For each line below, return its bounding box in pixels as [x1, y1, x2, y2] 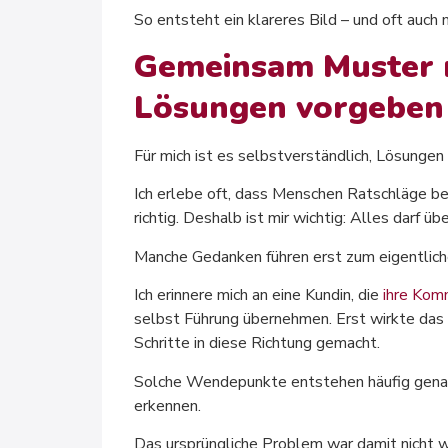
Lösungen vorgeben [134, 86, 444, 130]
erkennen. [134, 394, 201, 417]
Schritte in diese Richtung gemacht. [134, 332, 380, 355]
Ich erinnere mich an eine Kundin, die [134, 284, 383, 307]
